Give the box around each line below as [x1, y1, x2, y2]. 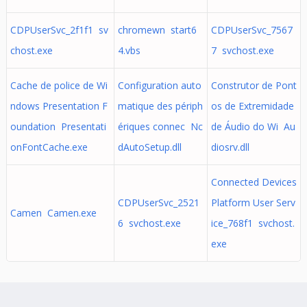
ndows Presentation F [10, 99, 108, 112]
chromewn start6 [117, 23, 197, 36]
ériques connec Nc [117, 120, 203, 133]
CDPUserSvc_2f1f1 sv [10, 23, 108, 36]
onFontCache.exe [10, 140, 88, 153]
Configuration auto [117, 79, 201, 92]
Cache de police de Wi [10, 79, 108, 92]
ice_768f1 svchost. [210, 217, 295, 230]
